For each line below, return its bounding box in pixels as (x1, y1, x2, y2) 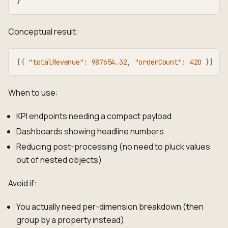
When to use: (8, 87, 58, 98)
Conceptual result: (8, 25, 78, 37)
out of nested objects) (16, 154, 102, 165)
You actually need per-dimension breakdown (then (16, 201, 204, 212)
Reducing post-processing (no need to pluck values (16, 140, 210, 152)
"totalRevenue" (28, 57, 84, 67)
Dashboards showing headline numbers (16, 125, 164, 137)
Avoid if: (8, 177, 37, 189)
